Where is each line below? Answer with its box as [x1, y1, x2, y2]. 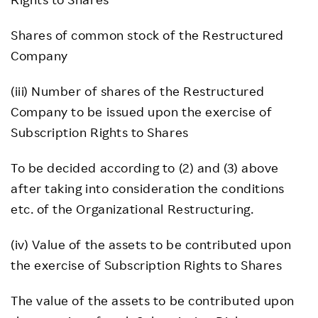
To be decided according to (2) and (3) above [11, 160, 279, 175]
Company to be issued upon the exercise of [11, 104, 273, 119]
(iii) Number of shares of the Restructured [11, 83, 265, 99]
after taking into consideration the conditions [11, 180, 285, 196]
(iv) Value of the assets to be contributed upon [11, 236, 292, 252]
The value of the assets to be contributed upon [11, 292, 295, 308]
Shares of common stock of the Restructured [11, 27, 284, 43]
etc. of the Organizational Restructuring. [11, 201, 254, 216]
